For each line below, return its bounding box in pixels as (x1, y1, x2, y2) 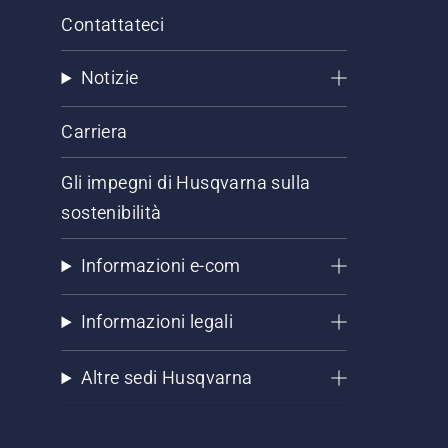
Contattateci (61, 14, 165, 36)
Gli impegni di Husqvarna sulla (61, 172, 311, 194)
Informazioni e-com (80, 255, 241, 277)
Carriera (61, 121, 128, 143)
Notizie (80, 67, 139, 89)
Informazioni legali (80, 311, 234, 333)
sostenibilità (61, 202, 162, 224)
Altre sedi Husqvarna (80, 367, 253, 389)
